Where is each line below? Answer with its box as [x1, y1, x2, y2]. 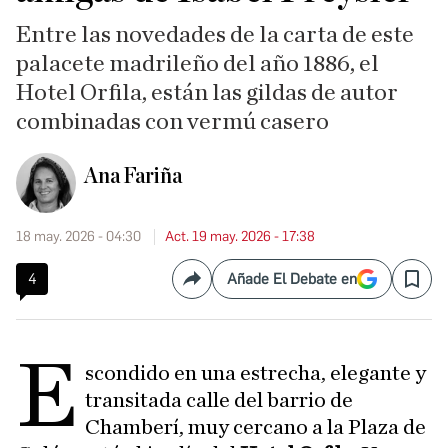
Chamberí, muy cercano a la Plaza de [85, 416, 427, 439]
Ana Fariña [84, 164, 182, 188]
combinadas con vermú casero [16, 110, 329, 134]
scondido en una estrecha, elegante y [85, 362, 427, 385]
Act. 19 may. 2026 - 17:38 [165, 228, 315, 245]
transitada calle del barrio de [85, 389, 354, 412]
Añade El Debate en [227, 270, 357, 289]
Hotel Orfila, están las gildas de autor [16, 81, 398, 105]
